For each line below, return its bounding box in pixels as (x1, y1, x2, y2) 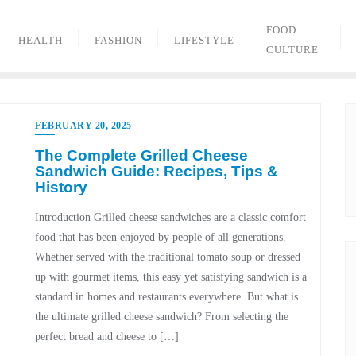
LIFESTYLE (174, 33, 235, 46)
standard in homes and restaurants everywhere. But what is (35, 291, 298, 303)
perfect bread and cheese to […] (35, 331, 179, 342)
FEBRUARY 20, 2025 (35, 120, 132, 131)
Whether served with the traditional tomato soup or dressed (35, 251, 300, 263)
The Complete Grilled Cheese (35, 147, 248, 164)
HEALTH (18, 33, 64, 46)
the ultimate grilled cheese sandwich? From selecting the (35, 311, 288, 323)
